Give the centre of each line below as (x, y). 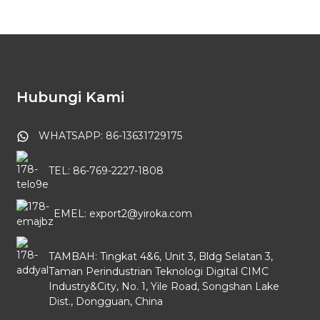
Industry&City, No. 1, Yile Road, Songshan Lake (164, 286)
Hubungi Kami (70, 97)
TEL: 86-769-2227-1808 (106, 170)
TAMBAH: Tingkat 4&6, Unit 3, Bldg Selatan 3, (160, 256)
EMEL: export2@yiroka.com (122, 213)
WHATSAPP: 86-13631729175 (110, 135)
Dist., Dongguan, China (105, 301)
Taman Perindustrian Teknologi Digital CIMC (158, 271)
